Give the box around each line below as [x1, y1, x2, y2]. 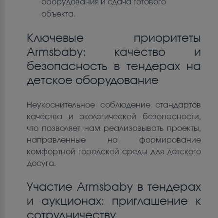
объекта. [41, 10, 75, 18]
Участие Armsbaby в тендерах [27, 182, 201, 194]
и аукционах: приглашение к [27, 196, 201, 208]
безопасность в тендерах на [27, 61, 201, 73]
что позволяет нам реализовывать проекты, [27, 125, 201, 133]
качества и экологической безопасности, [27, 113, 201, 121]
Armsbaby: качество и [27, 47, 201, 59]
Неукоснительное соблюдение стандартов [27, 101, 201, 109]
